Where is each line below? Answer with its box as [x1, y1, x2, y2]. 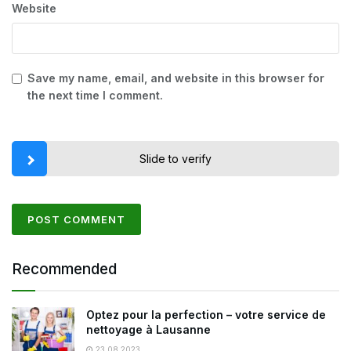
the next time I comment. [27, 89, 163, 103]
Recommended [12, 260, 117, 279]
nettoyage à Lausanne [86, 323, 211, 337]
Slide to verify [139, 152, 212, 166]
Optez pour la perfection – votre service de [86, 308, 326, 322]
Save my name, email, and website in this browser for [27, 71, 324, 85]
